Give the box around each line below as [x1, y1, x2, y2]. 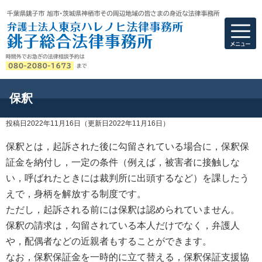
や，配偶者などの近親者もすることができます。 [6, 236, 212, 246]
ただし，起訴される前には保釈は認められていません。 [6, 204, 240, 215]
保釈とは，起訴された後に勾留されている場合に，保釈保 [6, 141, 249, 151]
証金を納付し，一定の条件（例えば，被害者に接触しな [6, 157, 240, 167]
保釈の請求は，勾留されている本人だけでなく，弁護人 [6, 220, 240, 230]
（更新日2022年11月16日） [81, 119, 170, 127]
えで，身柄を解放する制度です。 [6, 188, 146, 199]
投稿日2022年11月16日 [6, 119, 81, 127]
